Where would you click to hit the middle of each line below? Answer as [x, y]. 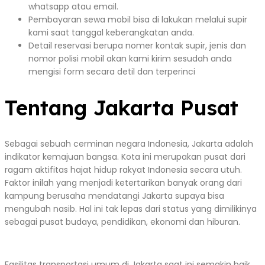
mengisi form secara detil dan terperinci [112, 72]
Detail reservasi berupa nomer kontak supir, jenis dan [137, 46]
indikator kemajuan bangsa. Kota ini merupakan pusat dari [125, 157]
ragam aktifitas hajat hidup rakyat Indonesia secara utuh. [123, 170]
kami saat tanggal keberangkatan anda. [111, 33]
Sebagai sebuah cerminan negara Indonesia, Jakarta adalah [129, 144]
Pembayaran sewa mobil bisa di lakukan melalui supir [138, 20]
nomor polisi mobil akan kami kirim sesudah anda [130, 59]
